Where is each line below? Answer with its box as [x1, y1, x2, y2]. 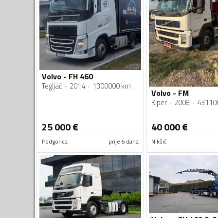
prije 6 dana [108, 136, 139, 146]
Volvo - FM [151, 87, 189, 99]
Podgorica [42, 136, 68, 146]
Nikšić [151, 136, 166, 146]
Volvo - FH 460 [42, 71, 93, 83]
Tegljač [42, 80, 62, 92]
